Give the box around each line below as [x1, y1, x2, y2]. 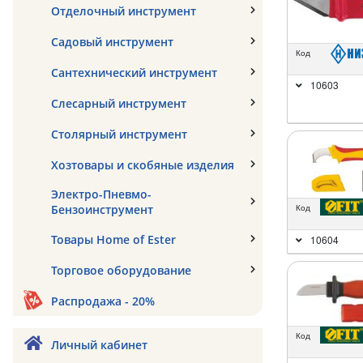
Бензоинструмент [51, 202, 153, 217]
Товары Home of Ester [51, 231, 176, 247]
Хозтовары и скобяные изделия [51, 156, 234, 173]
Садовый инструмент [51, 33, 173, 49]
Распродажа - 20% [51, 293, 155, 309]
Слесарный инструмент [51, 95, 186, 111]
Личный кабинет [51, 337, 147, 352]
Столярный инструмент [51, 126, 187, 142]
